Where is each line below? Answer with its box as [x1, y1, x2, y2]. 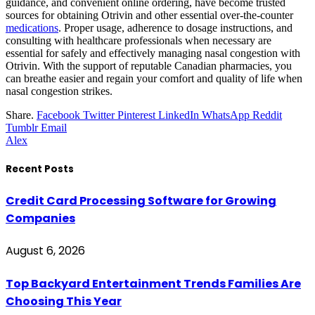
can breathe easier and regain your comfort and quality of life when [6, 72, 302, 84]
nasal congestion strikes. [6, 84, 112, 97]
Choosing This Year [6, 292, 122, 309]
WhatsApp [202, 108, 250, 121]
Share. [6, 108, 34, 121]
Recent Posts [6, 162, 74, 176]
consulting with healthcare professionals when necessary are [6, 34, 271, 46]
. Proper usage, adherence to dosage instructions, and [58, 21, 292, 34]
